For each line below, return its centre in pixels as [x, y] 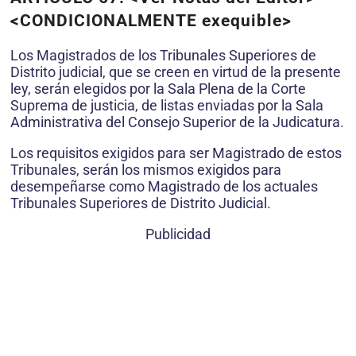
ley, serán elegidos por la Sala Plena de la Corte [158, 88]
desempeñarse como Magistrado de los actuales [164, 186]
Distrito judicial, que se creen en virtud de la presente [176, 72]
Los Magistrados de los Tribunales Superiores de [163, 55]
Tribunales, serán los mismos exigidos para [146, 169]
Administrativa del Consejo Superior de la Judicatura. [177, 122]
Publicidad [178, 234]
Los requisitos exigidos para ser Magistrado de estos [176, 153]
